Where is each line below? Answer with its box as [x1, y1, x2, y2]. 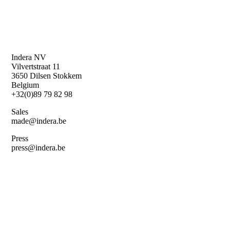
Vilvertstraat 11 [11, 62, 61, 71]
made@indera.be [11, 116, 67, 125]
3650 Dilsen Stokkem [11, 71, 82, 80]
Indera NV [11, 52, 47, 62]
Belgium [11, 80, 40, 89]
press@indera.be [11, 143, 66, 152]
